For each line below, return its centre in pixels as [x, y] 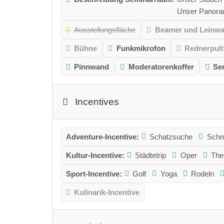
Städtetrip [151, 155]
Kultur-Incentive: [95, 155]
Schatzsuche [171, 136]
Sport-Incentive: [94, 173]
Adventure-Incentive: [102, 136]
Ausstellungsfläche [105, 29]
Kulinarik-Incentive [107, 192]
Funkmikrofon [141, 48]
